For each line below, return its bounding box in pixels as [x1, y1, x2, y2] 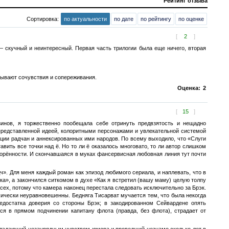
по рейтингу [141, 15, 171, 22]
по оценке [178, 15, 204, 22]
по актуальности [64, 15, 107, 22]
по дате [114, 15, 133, 22]
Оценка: [177, 84, 200, 91]
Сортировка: [27, 15, 60, 22]
